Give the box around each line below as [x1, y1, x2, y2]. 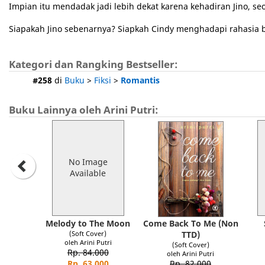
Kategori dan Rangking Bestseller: [9, 57, 178, 71]
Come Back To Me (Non [143, 218, 238, 229]
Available [70, 167, 106, 179]
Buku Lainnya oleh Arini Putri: [9, 103, 159, 117]
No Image [68, 156, 108, 167]
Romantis [121, 75, 160, 86]
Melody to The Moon [46, 218, 131, 229]
